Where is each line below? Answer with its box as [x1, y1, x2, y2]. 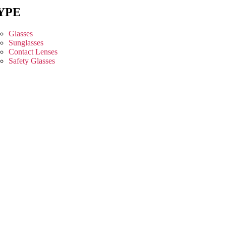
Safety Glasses [8, 56, 55, 66]
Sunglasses [8, 38, 43, 47]
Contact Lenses [8, 47, 58, 56]
